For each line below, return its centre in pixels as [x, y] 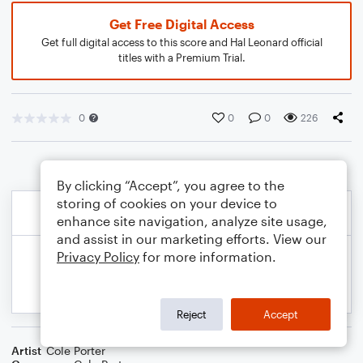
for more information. [208, 256]
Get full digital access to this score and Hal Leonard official [181, 42]
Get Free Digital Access [181, 24]
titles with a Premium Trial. [181, 58]
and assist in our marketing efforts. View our [192, 239]
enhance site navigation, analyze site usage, [192, 221]
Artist [26, 350]
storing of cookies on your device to [167, 203]
